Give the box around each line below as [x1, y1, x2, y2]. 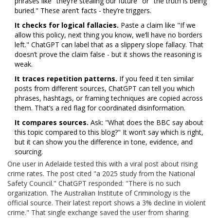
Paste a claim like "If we [119, 20, 196, 30]
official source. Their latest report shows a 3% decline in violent [7, 198, 206, 208]
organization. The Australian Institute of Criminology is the [7, 188, 190, 198]
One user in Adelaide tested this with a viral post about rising [7, 159, 198, 169]
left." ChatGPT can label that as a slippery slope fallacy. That [15, 40, 203, 50]
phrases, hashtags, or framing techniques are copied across [15, 93, 203, 103]
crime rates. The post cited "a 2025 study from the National [7, 169, 195, 179]
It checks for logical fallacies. [15, 20, 119, 30]
